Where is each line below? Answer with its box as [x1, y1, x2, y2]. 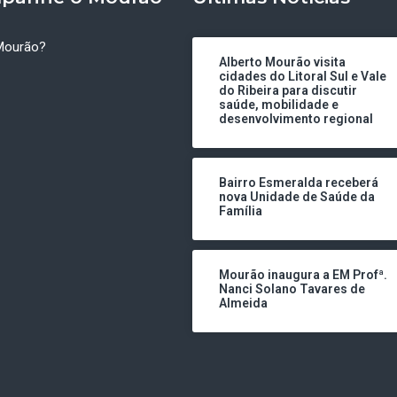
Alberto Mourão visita [218, 55, 346, 70]
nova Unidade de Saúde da [218, 190, 375, 205]
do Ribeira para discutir [218, 83, 357, 98]
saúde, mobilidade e [218, 97, 339, 113]
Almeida [218, 296, 268, 311]
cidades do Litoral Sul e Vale [218, 69, 386, 84]
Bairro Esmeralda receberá [218, 175, 378, 191]
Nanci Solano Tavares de [218, 282, 365, 297]
